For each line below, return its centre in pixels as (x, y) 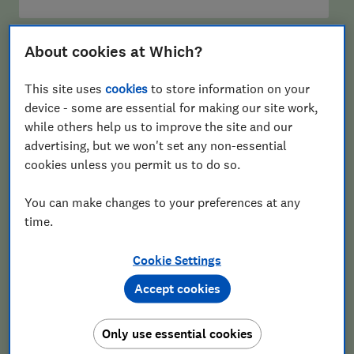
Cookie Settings (177, 260)
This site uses (65, 88)
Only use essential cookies (177, 333)
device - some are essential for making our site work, (171, 107)
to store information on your (229, 88)
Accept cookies (177, 288)
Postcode (49, 117)
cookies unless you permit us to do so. (133, 164)
